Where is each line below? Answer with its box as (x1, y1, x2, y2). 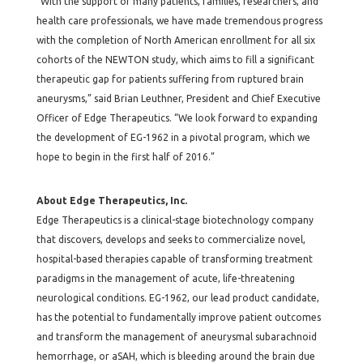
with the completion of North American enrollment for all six (36, 35, 315, 45)
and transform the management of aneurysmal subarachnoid (36, 331, 317, 342)
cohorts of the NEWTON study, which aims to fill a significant (36, 54, 314, 65)
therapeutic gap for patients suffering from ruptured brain (36, 74, 304, 84)
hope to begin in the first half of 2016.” (36, 152, 215, 162)
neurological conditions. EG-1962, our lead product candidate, (36, 293, 319, 303)
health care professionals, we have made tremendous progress (36, 15, 322, 26)
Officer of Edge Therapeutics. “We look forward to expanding (36, 113, 318, 123)
